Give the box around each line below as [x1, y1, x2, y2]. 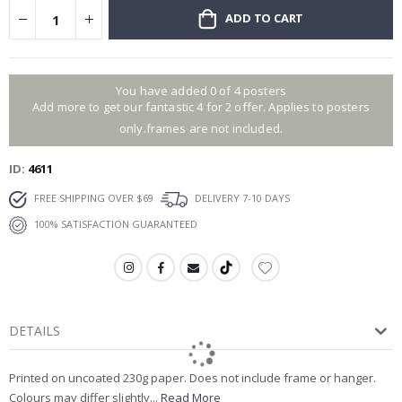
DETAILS [9, 322, 60, 340]
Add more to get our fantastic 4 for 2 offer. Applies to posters [32, 99, 370, 116]
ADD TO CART [225, 10, 304, 27]
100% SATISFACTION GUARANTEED [31, 217, 197, 232]
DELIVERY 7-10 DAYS [192, 191, 290, 205]
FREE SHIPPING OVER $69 [31, 191, 153, 205]
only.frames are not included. [118, 120, 284, 137]
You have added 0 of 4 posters [115, 83, 287, 100]
